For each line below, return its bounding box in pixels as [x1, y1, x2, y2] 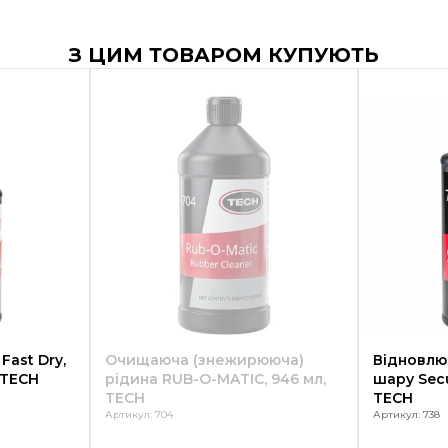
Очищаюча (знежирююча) [105, 350, 304, 369]
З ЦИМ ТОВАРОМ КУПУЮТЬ [69, 42, 379, 67]
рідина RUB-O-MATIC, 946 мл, [105, 369, 326, 388]
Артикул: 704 [105, 407, 173, 421]
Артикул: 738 [373, 407, 440, 421]
